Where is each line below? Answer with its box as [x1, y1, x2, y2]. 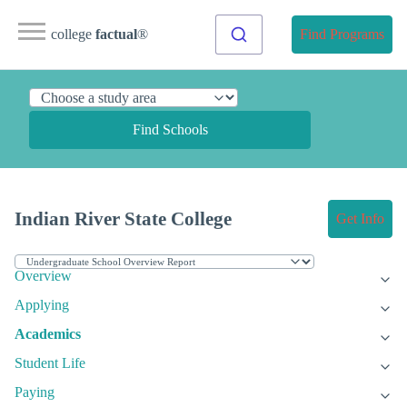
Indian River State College [15, 208, 232, 230]
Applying [15, 297, 69, 313]
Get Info [336, 211, 384, 227]
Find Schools [132, 122, 208, 137]
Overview [15, 268, 72, 284]
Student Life [15, 355, 85, 372]
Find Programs [300, 26, 384, 42]
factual [95, 26, 137, 42]
